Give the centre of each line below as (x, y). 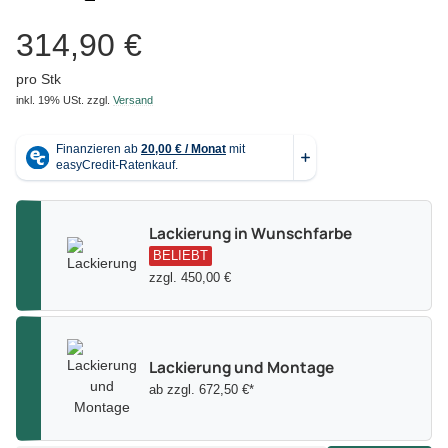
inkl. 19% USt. (50, 99)
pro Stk (38, 78)
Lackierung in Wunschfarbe (250, 233)
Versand (133, 99)
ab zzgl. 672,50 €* (201, 389)
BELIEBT (180, 255)
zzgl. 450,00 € (190, 277)
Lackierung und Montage (241, 367)
